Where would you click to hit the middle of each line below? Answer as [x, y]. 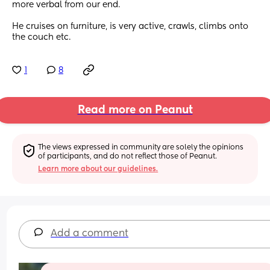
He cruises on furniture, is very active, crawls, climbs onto [130, 27]
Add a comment [90, 234]
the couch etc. [41, 38]
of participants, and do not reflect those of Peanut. [128, 156]
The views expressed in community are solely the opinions [141, 147]
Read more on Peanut [135, 111]
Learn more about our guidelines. [98, 169]
